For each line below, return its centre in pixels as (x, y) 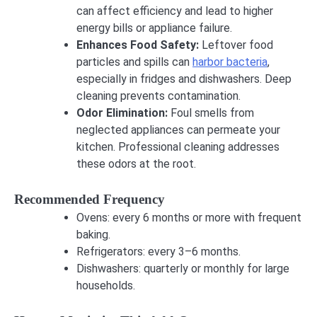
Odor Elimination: (123, 113)
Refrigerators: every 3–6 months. (158, 252)
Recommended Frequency (90, 200)
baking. (93, 235)
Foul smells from (212, 113)
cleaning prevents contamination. (158, 96)
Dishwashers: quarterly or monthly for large (183, 269)
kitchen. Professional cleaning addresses (178, 147)
